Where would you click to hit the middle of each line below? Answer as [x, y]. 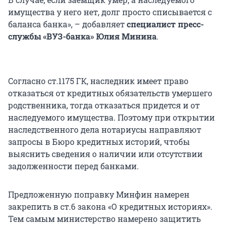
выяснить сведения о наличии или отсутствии [105, 154]
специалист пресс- [165, 24]
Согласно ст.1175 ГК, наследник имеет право [98, 81]
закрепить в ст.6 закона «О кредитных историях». [110, 206]
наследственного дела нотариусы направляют [105, 129]
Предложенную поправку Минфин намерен [99, 194]
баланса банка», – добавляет [67, 24]
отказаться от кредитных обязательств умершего [110, 93]
